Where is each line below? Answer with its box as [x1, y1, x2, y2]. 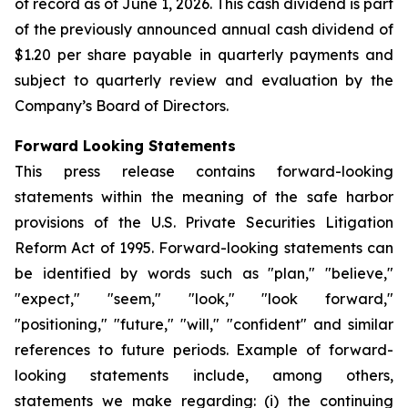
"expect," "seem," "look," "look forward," [15, 290, 393, 308]
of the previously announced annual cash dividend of [15, 20, 393, 38]
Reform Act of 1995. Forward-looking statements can [15, 239, 393, 257]
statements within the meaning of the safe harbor [15, 188, 393, 206]
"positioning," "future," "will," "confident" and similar [15, 315, 393, 333]
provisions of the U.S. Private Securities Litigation [15, 213, 393, 231]
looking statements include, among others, [15, 366, 393, 384]
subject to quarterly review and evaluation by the [15, 71, 393, 89]
